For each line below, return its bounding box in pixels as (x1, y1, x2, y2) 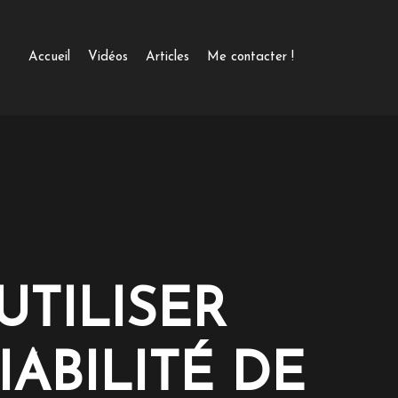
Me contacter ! (207, 51, 294, 64)
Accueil (28, 51, 70, 64)
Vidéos (88, 51, 128, 64)
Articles (146, 51, 189, 64)
